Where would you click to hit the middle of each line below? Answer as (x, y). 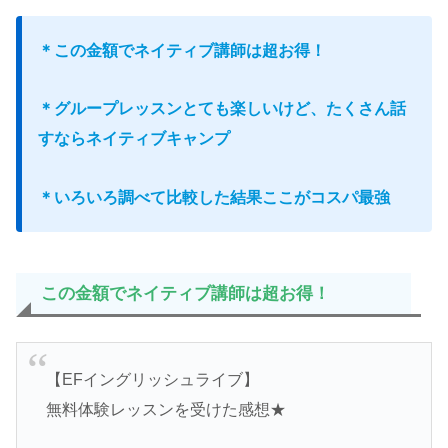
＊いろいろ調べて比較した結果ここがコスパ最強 (214, 198)
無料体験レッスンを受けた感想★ (165, 410)
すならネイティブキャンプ (134, 139)
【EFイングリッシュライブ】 (152, 380)
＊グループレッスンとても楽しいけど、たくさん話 (222, 109)
